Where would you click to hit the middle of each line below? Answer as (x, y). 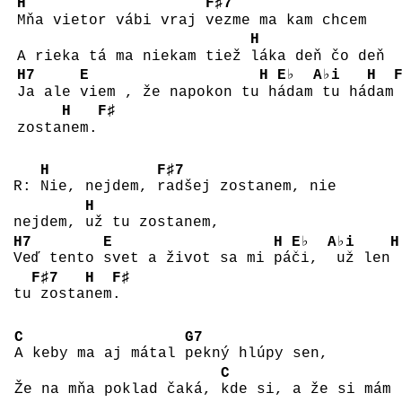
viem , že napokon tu (169, 92)
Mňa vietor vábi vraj (111, 20)
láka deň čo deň (317, 56)
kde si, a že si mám (306, 390)
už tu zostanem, (152, 223)
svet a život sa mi (188, 259)
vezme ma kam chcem (286, 20)
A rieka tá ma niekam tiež (133, 56)
